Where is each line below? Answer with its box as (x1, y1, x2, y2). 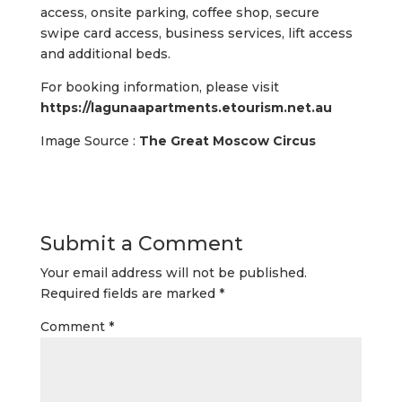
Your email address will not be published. (39, 264, 307, 281)
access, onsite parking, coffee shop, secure (39, 4, 319, 21)
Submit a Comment (39, 231, 243, 256)
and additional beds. (39, 45, 170, 62)
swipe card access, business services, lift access (39, 24, 353, 41)
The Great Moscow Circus (138, 132, 316, 149)
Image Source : (39, 132, 139, 149)
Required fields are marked (39, 284, 219, 301)
